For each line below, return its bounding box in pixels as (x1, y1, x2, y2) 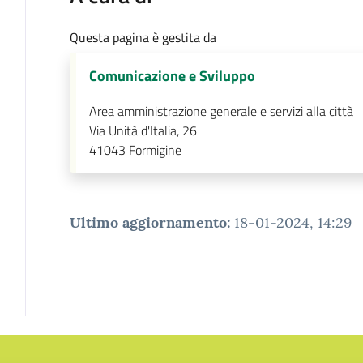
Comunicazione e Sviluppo (88, 64, 255, 87)
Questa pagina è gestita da (69, 27, 216, 47)
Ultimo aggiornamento (69, 212, 227, 232)
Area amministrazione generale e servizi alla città (88, 100, 353, 121)
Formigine (128, 139, 181, 160)
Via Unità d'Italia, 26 (88, 120, 197, 140)
